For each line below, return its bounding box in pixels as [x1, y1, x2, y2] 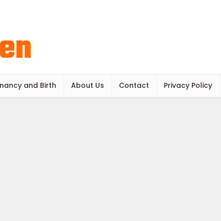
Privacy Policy [164, 80, 212, 90]
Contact [119, 80, 149, 90]
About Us [71, 80, 104, 90]
